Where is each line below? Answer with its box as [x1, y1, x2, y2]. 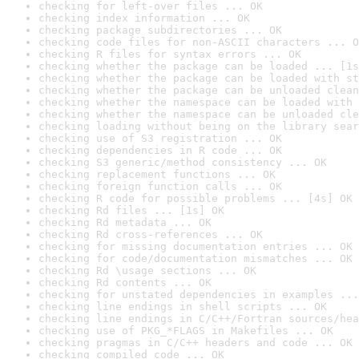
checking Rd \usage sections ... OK [38, 264, 256, 276]
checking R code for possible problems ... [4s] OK [38, 192, 353, 204]
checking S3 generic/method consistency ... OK [38, 156, 327, 168]
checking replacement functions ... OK [38, 168, 276, 180]
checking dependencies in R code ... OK [38, 144, 282, 156]
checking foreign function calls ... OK [38, 180, 282, 192]
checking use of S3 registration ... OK [38, 132, 282, 144]
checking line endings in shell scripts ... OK [38, 301, 327, 313]
